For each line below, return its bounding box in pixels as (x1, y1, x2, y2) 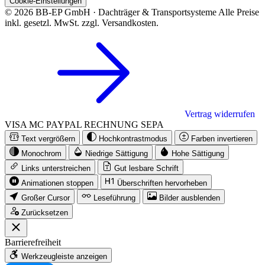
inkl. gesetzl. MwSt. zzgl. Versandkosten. (5, 18, 159, 28)
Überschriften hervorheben (117, 179, 207, 188)
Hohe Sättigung (172, 149, 224, 159)
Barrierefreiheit (5, 237, 61, 248)
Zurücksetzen (21, 208, 68, 218)
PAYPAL (46, 119, 82, 130)
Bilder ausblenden (159, 193, 220, 203)
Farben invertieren (191, 134, 253, 144)
